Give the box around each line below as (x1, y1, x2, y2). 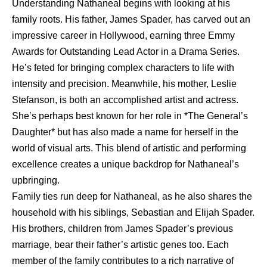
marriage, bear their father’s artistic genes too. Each (12, 239, 229, 250)
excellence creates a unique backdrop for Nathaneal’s (12, 159, 239, 169)
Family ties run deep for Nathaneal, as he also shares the (12, 191, 252, 201)
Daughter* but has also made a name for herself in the (12, 126, 238, 137)
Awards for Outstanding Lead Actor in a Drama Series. (12, 46, 240, 57)
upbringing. (12, 175, 60, 185)
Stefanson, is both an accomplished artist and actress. (12, 94, 238, 105)
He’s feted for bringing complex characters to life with (12, 62, 234, 73)
